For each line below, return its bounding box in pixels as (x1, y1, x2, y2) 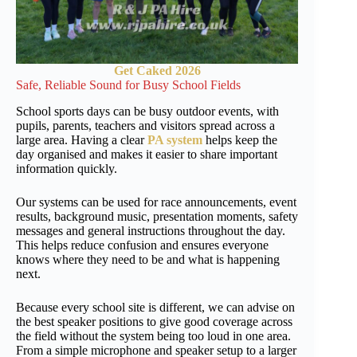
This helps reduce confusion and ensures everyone (16, 238, 269, 253)
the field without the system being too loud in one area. (16, 329, 291, 343)
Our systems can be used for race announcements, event (16, 195, 296, 210)
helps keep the (202, 133, 277, 147)
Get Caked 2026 (113, 64, 201, 78)
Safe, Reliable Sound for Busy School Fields (16, 78, 241, 92)
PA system (147, 133, 202, 147)
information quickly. (16, 162, 117, 176)
